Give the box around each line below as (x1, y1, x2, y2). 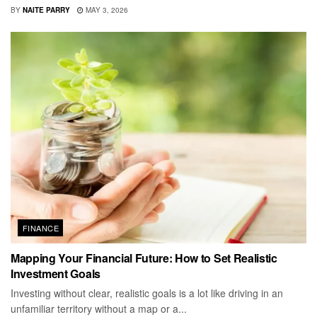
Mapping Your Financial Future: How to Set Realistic (11, 250, 277, 267)
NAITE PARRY (23, 5, 70, 16)
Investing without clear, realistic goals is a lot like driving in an (11, 286, 283, 301)
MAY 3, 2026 (83, 5, 128, 16)
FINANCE (23, 222, 59, 234)
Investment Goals (11, 265, 100, 282)
